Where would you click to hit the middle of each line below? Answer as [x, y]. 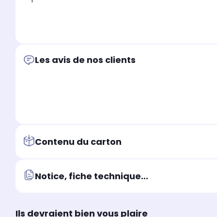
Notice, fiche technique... [92, 176]
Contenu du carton [78, 141]
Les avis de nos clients [85, 60]
